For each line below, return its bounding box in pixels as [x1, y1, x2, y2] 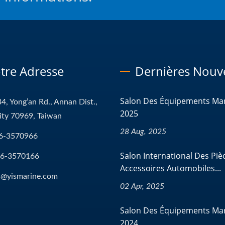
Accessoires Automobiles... [120, 162, 221, 174]
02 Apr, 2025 [120, 182, 164, 190]
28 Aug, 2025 [120, 127, 166, 136]
